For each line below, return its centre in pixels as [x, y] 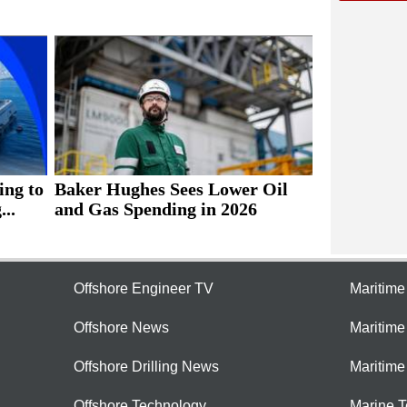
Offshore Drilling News [146, 367]
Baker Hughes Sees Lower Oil [171, 189]
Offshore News [121, 328]
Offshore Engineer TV [144, 289]
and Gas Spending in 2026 [155, 209]
